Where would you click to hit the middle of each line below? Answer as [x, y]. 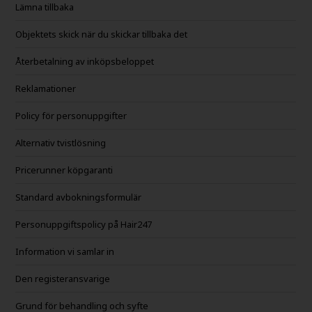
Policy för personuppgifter [71, 115]
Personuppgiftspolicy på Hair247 [84, 224]
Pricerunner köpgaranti [64, 170]
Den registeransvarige [63, 278]
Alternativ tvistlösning [61, 142]
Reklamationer [46, 88]
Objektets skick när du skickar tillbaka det [102, 34]
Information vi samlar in [65, 251]
